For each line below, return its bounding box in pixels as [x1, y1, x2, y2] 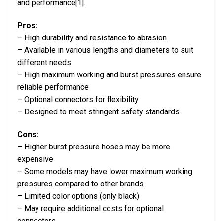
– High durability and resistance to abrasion [17, 33, 167, 42]
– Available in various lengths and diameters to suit [17, 45, 193, 55]
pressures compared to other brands [17, 179, 144, 188]
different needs [17, 57, 71, 67]
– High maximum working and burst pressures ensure [17, 70, 201, 79]
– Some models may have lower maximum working [17, 166, 192, 176]
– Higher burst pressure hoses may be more [17, 142, 170, 151]
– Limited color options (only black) [17, 191, 139, 201]
